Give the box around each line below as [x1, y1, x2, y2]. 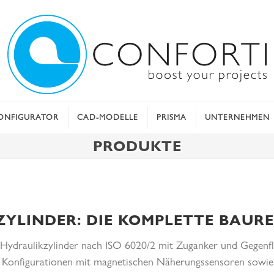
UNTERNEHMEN [204, 113, 270, 122]
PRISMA [156, 113, 187, 122]
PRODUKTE [92, 136, 182, 155]
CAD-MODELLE [76, 113, 138, 122]
